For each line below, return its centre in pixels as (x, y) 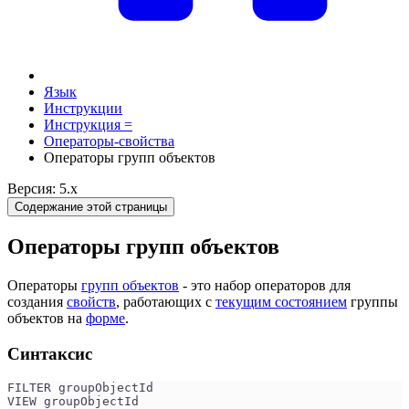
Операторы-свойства (109, 141)
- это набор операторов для (265, 285)
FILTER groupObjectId (80, 388)
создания (37, 301)
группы (372, 301)
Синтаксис (50, 353)
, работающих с (166, 301)
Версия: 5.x (42, 189)
